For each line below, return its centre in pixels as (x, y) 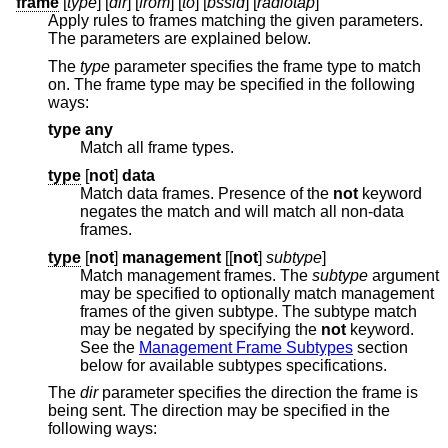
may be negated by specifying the (200, 329)
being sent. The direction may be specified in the (219, 411)
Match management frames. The (196, 275)
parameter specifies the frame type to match (218, 66)
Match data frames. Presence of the (206, 194)
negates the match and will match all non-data (242, 212)
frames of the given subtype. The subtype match (149, 311)
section (380, 347)
